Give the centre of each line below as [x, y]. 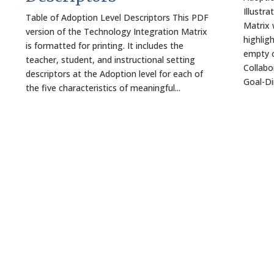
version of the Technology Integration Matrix [117, 31]
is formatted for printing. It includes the [105, 45]
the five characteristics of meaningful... [103, 87]
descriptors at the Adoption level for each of [115, 73]
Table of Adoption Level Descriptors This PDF [117, 17]
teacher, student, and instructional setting [111, 59]
